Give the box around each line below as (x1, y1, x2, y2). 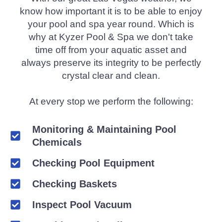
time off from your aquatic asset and (35, 44, 187, 55)
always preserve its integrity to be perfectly (21, 57, 201, 68)
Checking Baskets (32, 178, 117, 189)
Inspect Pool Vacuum (32, 199, 132, 210)
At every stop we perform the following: (29, 96, 193, 107)
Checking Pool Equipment (32, 157, 155, 168)
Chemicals (32, 136, 82, 148)
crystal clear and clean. (62, 70, 160, 81)
